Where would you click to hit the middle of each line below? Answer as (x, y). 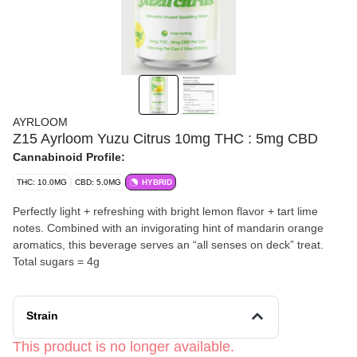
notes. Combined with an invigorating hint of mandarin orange (168, 228)
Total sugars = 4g (56, 261)
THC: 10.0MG (42, 182)
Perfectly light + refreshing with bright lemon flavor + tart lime (165, 211)
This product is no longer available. (124, 347)
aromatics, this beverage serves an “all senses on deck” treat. (168, 245)
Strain (42, 316)
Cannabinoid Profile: (69, 157)
